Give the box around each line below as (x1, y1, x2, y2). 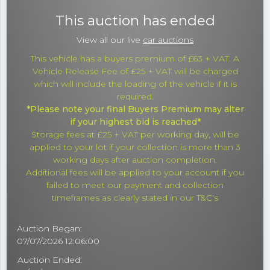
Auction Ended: (17, 254, 83, 266)
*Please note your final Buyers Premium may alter (26, 104, 244, 115)
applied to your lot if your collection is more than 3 (30, 142, 240, 153)
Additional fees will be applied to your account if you (26, 167, 244, 178)
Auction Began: (17, 223, 83, 234)
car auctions (143, 34, 193, 46)
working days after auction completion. (53, 154, 217, 166)
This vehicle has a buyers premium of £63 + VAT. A (31, 53, 239, 64)
